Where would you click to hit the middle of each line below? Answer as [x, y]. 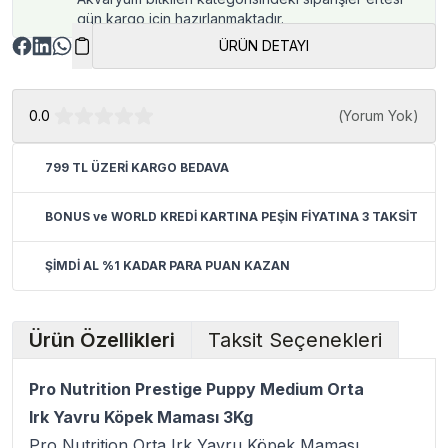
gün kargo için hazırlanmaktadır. [180, 19]
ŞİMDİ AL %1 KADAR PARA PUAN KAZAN [167, 266]
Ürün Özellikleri [102, 340]
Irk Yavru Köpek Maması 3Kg [141, 417]
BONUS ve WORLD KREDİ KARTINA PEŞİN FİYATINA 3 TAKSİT [231, 217]
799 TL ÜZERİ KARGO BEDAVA [137, 168]
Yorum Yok [378, 116]
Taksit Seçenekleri [295, 340]
